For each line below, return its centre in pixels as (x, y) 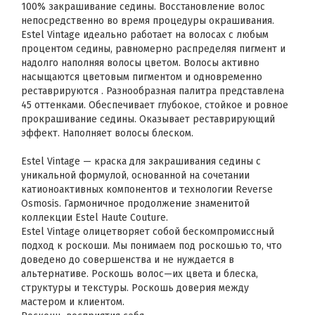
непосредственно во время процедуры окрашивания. (148, 21)
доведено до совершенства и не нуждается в (128, 260)
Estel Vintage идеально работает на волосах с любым (145, 35)
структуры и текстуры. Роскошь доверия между (135, 288)
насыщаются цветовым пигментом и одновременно (142, 77)
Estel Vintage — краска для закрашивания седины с (141, 161)
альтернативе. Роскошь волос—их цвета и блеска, (140, 274)
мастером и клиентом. (73, 302)
